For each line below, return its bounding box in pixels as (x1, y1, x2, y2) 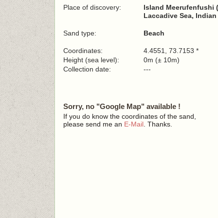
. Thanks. (144, 120, 172, 128)
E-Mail (124, 120, 144, 128)
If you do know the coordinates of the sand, (63, 112, 196, 120)
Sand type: (63, 29, 96, 37)
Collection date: (63, 65, 113, 73)
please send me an (63, 120, 124, 128)
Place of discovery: (63, 3, 121, 11)
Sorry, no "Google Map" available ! (63, 102, 181, 110)
